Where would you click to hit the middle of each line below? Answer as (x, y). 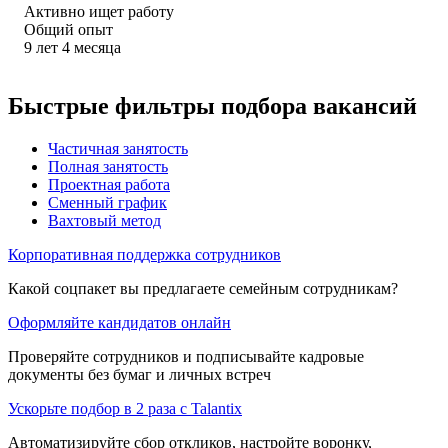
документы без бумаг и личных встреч (139, 374)
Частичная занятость (118, 148)
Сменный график (107, 202)
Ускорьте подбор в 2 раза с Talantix (125, 408)
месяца (97, 47)
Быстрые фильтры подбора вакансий (212, 105)
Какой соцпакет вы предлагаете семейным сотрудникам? (203, 288)
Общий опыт (68, 29)
